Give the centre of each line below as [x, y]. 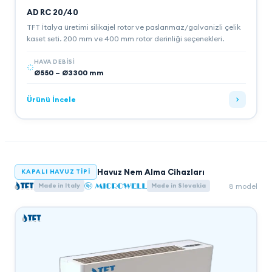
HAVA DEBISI [54, 61]
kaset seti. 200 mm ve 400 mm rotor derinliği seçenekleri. [125, 38]
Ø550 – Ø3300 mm [69, 72]
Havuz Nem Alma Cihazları [151, 172]
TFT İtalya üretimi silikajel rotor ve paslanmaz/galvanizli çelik [133, 27]
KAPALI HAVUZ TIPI [56, 172]
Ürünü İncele [51, 99]
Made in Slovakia [178, 185]
